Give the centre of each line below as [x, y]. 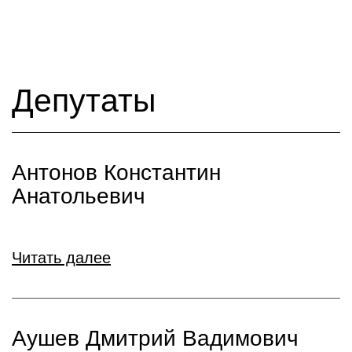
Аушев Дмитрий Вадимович [155, 338]
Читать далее [61, 258]
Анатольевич [79, 196]
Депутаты [84, 101]
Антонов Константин [116, 172]
